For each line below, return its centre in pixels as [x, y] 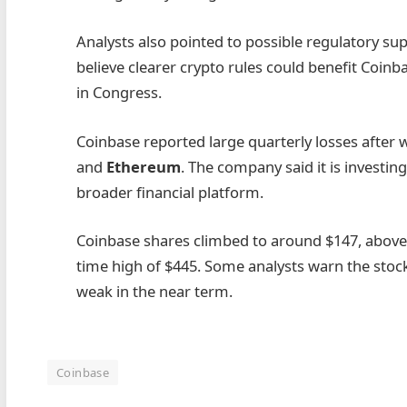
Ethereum [144, 166]
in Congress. [119, 92]
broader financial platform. [170, 192]
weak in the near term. [155, 292]
